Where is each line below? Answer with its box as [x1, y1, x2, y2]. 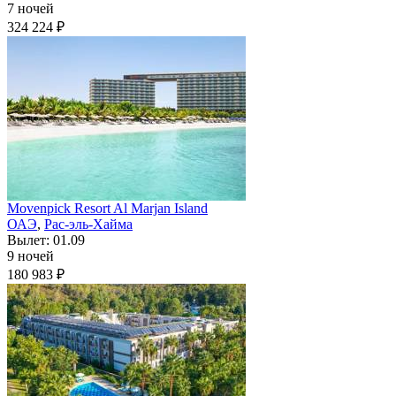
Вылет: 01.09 [7, 232, 85, 248]
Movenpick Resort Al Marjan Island [7, 201, 208, 217]
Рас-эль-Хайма [44, 217, 133, 232]
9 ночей [7, 248, 54, 264]
